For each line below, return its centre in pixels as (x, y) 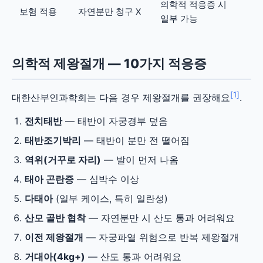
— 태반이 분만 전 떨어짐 (135, 141)
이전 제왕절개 (54, 237)
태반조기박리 (53, 141)
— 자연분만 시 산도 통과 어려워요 (160, 218)
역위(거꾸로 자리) (63, 160)
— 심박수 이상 (107, 179)
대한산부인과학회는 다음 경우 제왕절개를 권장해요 (121, 98)
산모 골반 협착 (55, 218)
